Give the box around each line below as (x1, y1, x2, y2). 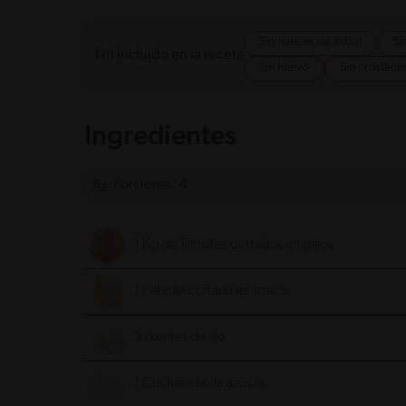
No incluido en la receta (95, 48, 244, 63)
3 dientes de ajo (134, 330, 226, 345)
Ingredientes (84, 122, 237, 151)
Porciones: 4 (113, 177, 188, 192)
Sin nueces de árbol (259, 34, 362, 49)
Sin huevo (259, 60, 309, 74)
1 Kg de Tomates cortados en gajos (134, 237, 333, 253)
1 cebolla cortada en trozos (134, 284, 290, 299)
